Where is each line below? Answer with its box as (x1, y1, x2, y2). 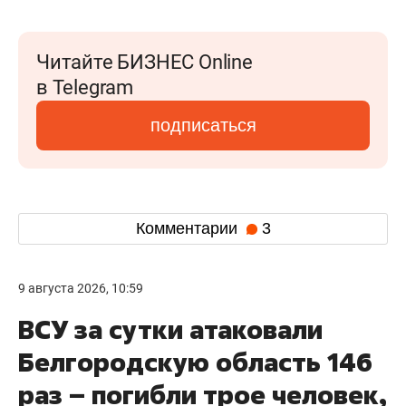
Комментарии (135, 219, 242, 238)
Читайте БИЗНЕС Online (36, 50, 253, 73)
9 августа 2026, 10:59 (18, 280, 143, 295)
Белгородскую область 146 (18, 344, 372, 379)
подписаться (150, 114, 256, 135)
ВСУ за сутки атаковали (18, 312, 323, 346)
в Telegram (36, 75, 133, 99)
